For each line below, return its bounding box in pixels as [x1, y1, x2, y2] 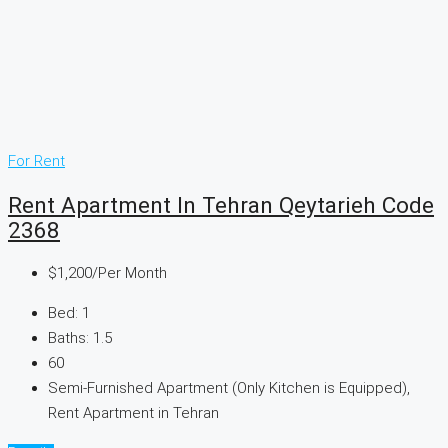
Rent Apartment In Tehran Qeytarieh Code [8, 191, 434, 218]
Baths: [48, 329, 89, 348]
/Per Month [92, 264, 167, 283]
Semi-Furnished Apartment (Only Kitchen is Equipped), [48, 379, 410, 398]
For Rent [8, 152, 65, 171]
